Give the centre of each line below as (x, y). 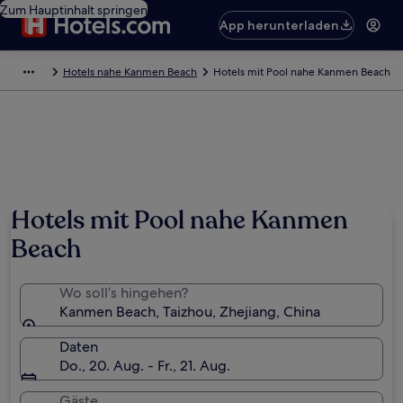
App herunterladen (280, 25)
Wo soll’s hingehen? (124, 293)
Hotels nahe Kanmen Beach (130, 72)
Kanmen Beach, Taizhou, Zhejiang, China (190, 312)
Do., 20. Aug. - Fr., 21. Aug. (145, 366)
